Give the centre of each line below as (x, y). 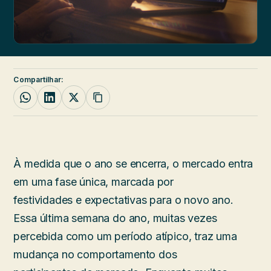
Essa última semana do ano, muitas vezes (115, 218)
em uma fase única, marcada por (94, 181)
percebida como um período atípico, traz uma (125, 236)
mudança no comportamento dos (95, 254)
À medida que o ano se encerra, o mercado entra (133, 163)
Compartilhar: (38, 79)
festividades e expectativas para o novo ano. (123, 200)
